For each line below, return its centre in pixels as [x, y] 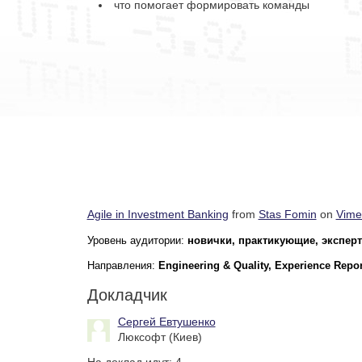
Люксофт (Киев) [160, 337]
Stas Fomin [287, 214]
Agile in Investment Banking [158, 214]
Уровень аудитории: [137, 240]
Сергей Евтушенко [166, 321]
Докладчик [127, 295]
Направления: [122, 265]
